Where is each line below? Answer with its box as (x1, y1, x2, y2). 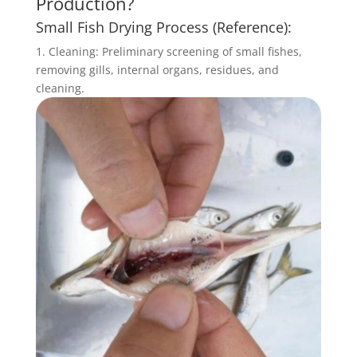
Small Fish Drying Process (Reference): (35, 18, 292, 37)
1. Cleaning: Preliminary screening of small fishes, (35, 44, 302, 59)
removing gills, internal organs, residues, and (35, 62, 279, 77)
